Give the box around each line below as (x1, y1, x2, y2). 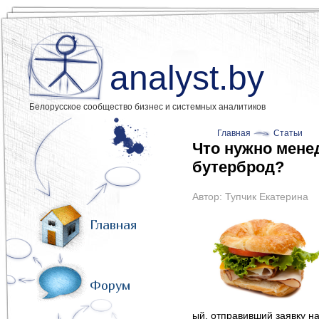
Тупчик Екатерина (225, 191, 308, 202)
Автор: (192, 191, 225, 202)
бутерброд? (192, 158, 284, 176)
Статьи (273, 128, 303, 138)
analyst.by (110, 59, 264, 97)
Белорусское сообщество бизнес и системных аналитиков (29, 102, 266, 112)
